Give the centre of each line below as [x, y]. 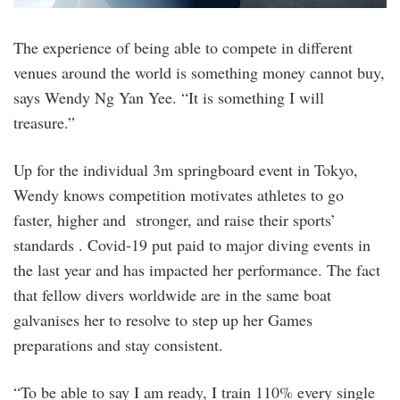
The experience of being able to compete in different [183, 47]
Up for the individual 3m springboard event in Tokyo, [186, 169]
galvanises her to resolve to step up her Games [163, 319]
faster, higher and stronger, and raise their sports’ [175, 219]
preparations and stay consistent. [118, 344]
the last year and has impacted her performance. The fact [197, 269]
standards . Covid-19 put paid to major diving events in [192, 244]
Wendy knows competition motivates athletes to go [179, 194]
